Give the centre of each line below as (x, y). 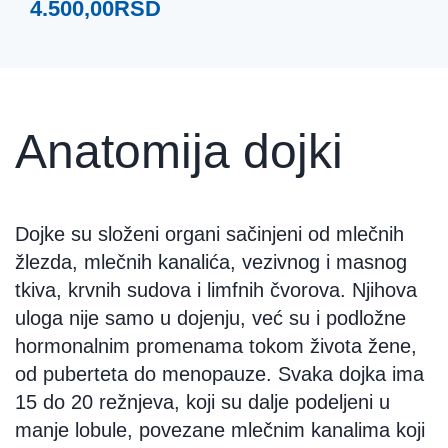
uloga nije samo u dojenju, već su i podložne (210, 317)
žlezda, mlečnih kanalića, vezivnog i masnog (211, 261)
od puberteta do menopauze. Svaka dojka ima (219, 373)
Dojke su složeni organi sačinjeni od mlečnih (209, 233)
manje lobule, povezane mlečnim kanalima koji (220, 429)
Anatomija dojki (179, 151)
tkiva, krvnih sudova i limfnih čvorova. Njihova (216, 289)
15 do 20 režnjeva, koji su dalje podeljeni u (202, 401)
